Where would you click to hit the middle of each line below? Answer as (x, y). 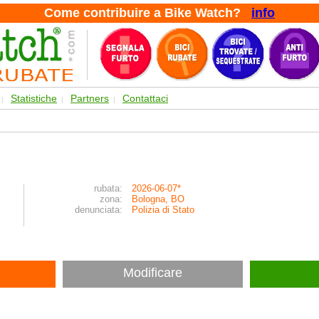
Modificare (153, 273)
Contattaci (145, 98)
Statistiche (34, 98)
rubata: (108, 188)
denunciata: (99, 210)
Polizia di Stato (163, 210)
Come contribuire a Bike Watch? (148, 13)
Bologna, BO (158, 199)
